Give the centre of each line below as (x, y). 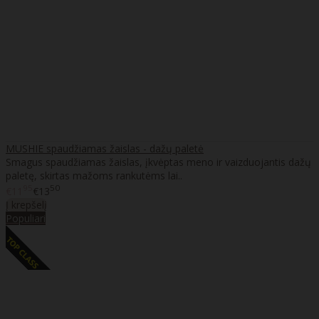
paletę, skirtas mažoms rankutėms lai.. (94, 176)
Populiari (26, 218)
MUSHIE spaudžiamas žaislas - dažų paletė (105, 149)
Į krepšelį (26, 204)
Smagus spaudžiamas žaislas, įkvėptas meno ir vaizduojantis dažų (158, 162)
